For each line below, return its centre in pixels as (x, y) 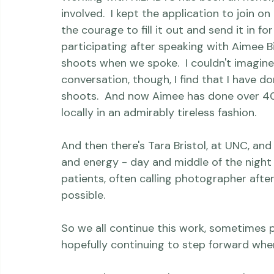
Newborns (138, 12)
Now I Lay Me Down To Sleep (134, 13)
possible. (83, 228)
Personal (199, 12)
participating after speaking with (146, 80)
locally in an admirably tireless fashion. (159, 146)
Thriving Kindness (59, 12)
